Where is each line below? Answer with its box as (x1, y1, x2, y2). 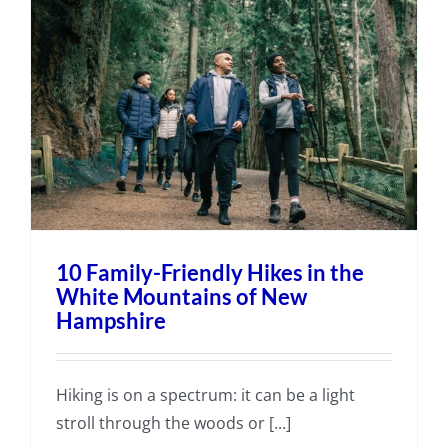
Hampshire (55, 307, 166, 335)
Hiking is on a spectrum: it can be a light (55, 384, 355, 407)
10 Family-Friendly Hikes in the (55, 259, 364, 287)
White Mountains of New (55, 283, 307, 311)
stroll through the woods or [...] (55, 412, 291, 435)
